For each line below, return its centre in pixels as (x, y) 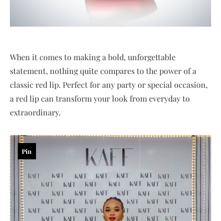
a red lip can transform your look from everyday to (100, 98)
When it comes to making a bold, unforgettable (93, 57)
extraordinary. (35, 112)
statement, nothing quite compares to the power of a (103, 71)
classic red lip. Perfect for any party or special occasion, (109, 84)
